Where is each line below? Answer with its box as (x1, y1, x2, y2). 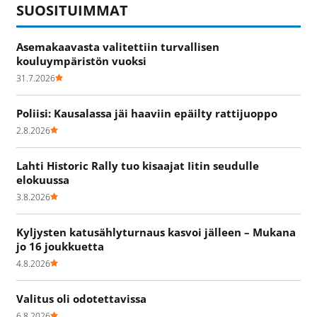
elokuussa (16, 172, 69, 187)
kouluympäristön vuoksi (16, 53, 146, 68)
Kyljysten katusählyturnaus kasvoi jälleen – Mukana (16, 224, 296, 239)
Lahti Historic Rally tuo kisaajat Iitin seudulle (16, 158, 259, 173)
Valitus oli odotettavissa (16, 291, 146, 306)
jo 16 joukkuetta (16, 238, 104, 253)
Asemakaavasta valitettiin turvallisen (16, 39, 219, 54)
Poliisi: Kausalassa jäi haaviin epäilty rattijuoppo (16, 105, 277, 120)
